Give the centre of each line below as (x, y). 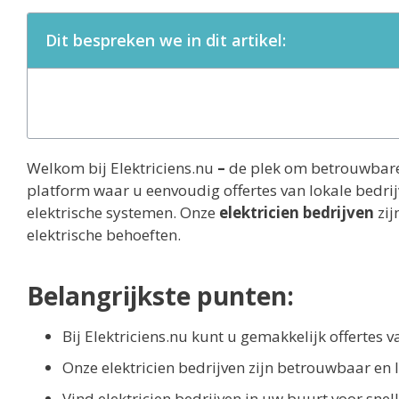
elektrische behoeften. (104, 234)
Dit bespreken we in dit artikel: (166, 40)
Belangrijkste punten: (160, 295)
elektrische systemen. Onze (123, 212)
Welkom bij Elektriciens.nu (122, 167)
